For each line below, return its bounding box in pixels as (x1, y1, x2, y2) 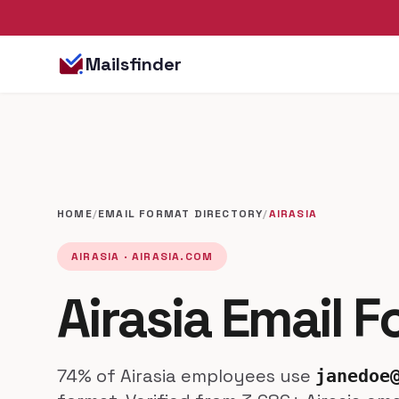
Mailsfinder (85, 53, 182, 76)
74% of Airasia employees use (57, 364, 315, 387)
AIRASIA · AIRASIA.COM (71, 249, 214, 264)
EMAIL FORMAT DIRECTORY (98, 207, 264, 221)
